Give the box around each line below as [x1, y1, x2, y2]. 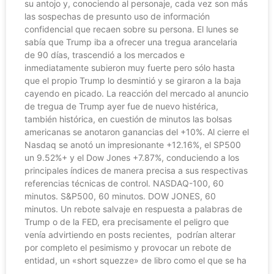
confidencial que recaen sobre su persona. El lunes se [24, 24, 239, 34]
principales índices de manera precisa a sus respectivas [24, 165, 248, 176]
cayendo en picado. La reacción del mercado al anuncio [24, 88, 248, 98]
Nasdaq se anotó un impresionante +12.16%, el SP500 [24, 139, 241, 150]
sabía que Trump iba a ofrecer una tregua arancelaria [24, 37, 237, 47]
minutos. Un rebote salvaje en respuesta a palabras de [24, 204, 242, 214]
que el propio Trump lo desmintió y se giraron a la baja [24, 75, 241, 86]
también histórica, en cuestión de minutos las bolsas [24, 114, 232, 124]
